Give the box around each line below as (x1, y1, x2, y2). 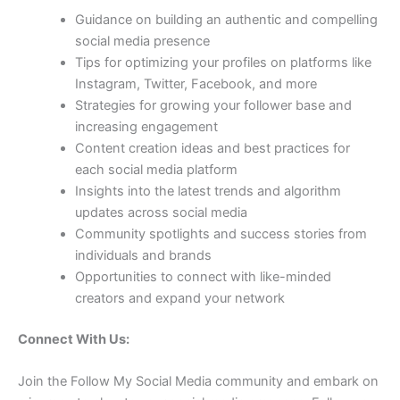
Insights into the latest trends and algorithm (74, 183, 341, 200)
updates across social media (74, 204, 247, 221)
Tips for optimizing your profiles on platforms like (74, 54, 371, 71)
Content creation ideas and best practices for (74, 140, 350, 157)
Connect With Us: (18, 330, 129, 347)
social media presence (74, 33, 210, 50)
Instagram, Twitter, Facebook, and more (74, 76, 317, 93)
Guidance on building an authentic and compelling (74, 12, 378, 29)
